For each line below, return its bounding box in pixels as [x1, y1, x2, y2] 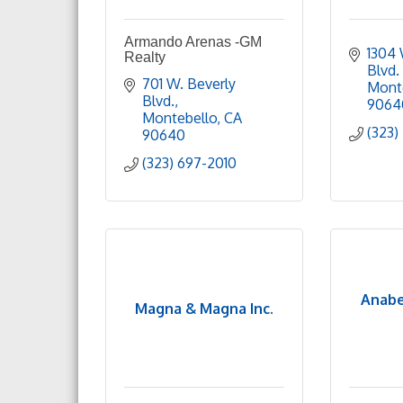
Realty [124, 49, 166, 65]
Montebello [142, 109, 217, 127]
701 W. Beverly [142, 75, 236, 93]
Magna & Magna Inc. [135, 299, 273, 318]
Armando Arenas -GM [124, 34, 262, 49]
